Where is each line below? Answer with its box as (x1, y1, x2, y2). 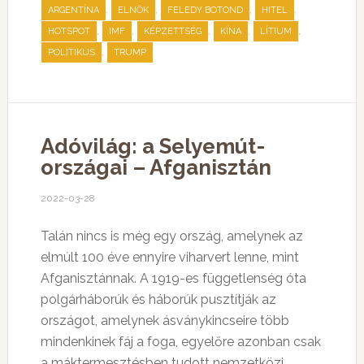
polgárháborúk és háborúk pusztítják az (40, 292, 276, 307)
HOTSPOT (47, 26, 90, 37)
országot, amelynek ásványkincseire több (40, 313, 289, 328)
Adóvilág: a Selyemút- (40, 134, 265, 158)
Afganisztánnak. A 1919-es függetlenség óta (40, 271, 306, 286)
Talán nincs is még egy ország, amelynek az (40, 228, 303, 244)
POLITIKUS (47, 47, 95, 58)
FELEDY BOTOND (167, 5, 243, 15)
